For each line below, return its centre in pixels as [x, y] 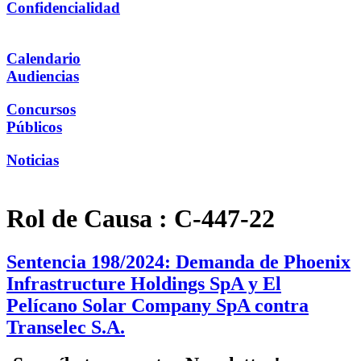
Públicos [34, 127]
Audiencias [43, 77]
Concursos [41, 109]
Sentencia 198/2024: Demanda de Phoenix [178, 261]
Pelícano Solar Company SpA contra [158, 305]
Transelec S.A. [66, 327]
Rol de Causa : [90, 219]
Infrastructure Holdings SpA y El [144, 283]
